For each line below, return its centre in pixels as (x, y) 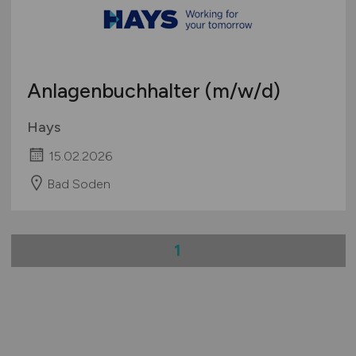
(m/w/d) (242, 90)
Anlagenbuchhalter (116, 90)
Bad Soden (78, 184)
